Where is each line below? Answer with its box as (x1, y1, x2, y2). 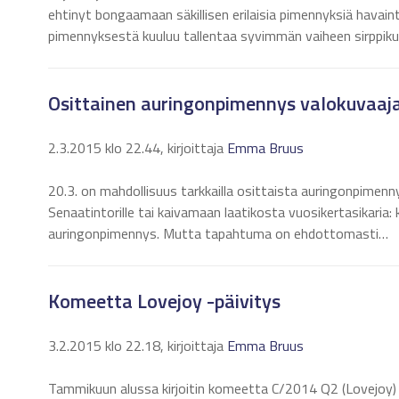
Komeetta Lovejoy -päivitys (48, 286, 281, 316)
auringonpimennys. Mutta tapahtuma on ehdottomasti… (48, 223, 388, 244)
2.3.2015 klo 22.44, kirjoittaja (48, 137, 227, 159)
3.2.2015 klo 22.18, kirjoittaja (48, 335, 227, 356)
